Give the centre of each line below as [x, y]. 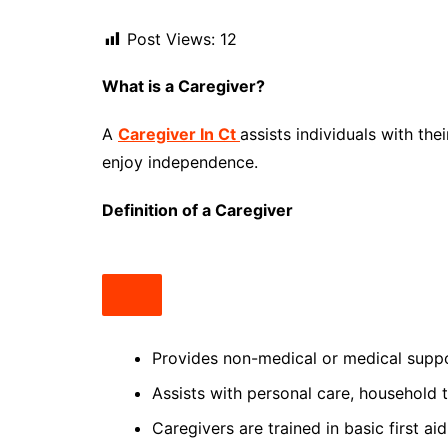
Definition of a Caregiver [197, 210]
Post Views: [171, 39]
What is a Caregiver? [185, 86]
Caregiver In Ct [179, 134]
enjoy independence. [180, 162]
